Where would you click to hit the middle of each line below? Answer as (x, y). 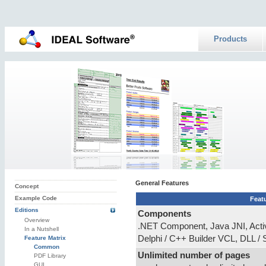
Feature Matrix (45, 238)
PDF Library (50, 256)
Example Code (36, 198)
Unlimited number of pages (194, 256)
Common (47, 247)
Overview (37, 220)
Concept (27, 186)
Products (230, 39)
